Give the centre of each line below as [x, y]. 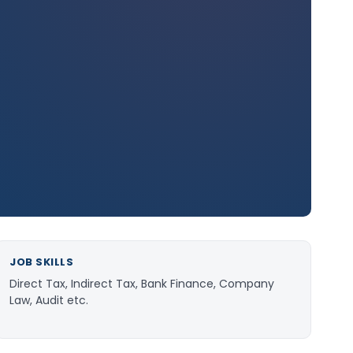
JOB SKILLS [42, 262]
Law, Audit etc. [49, 300]
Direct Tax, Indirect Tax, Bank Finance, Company [142, 284]
